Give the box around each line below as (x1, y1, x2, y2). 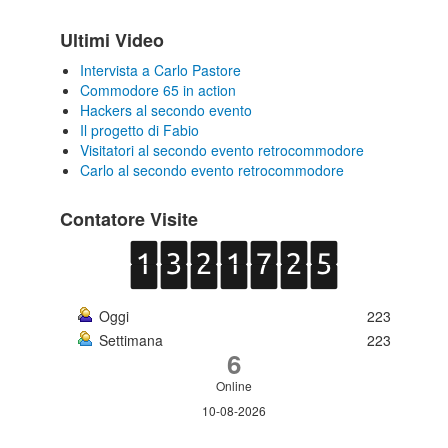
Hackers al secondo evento (80, 100, 252, 120)
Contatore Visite (60, 206, 198, 232)
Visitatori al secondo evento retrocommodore (80, 140, 364, 160)
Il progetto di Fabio (80, 120, 199, 140)
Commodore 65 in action (80, 80, 236, 100)
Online (216, 377, 252, 394)
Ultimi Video (60, 27, 164, 53)
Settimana (99, 330, 164, 350)
